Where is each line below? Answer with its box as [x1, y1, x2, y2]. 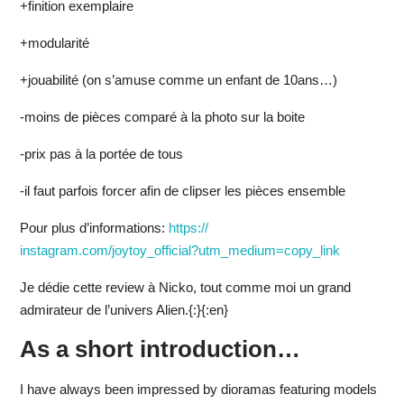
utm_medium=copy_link [197, 243, 340, 259]
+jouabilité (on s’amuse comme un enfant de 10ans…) [19, 72, 337, 88]
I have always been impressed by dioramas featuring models [19, 381, 377, 398]
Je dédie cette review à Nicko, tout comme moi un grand [19, 280, 351, 296]
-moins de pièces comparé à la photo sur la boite [19, 109, 305, 125]
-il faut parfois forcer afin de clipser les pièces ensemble [19, 183, 345, 199]
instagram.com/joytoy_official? [19, 243, 198, 259]
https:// [168, 220, 208, 236]
